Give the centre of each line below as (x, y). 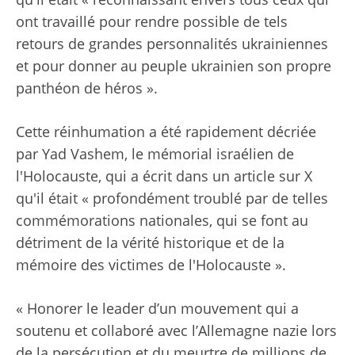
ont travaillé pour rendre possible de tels (152, 22)
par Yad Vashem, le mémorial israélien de (155, 154)
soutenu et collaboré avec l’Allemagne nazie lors (176, 331)
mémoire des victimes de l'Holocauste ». (151, 265)
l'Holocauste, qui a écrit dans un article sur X (164, 176)
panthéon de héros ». (87, 88)
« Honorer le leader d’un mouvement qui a (157, 309)
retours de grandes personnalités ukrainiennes (172, 44)
